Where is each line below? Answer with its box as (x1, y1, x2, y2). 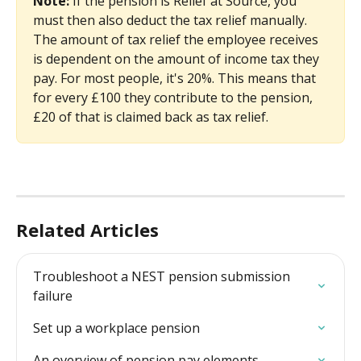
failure (33, 287, 73, 305)
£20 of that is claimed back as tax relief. (33, 108, 272, 126)
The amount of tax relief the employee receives (33, 31, 322, 48)
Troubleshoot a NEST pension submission (33, 268, 293, 286)
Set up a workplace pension (33, 319, 200, 338)
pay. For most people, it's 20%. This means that (33, 69, 319, 87)
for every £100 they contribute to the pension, (33, 89, 316, 106)
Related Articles (16, 218, 159, 243)
